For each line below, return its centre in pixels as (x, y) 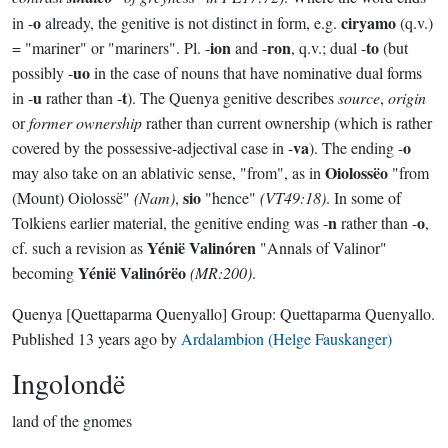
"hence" (230, 197)
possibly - (42, 72)
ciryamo (368, 22)
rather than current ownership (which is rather (287, 122)
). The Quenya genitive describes (232, 97)
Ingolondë (68, 383)
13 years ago (117, 338)
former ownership (85, 122)
